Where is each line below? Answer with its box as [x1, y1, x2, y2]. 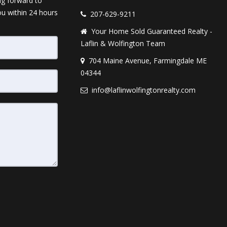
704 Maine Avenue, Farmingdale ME [89, 56, 207, 65]
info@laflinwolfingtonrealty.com [92, 85, 196, 95]
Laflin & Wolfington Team [81, 39, 165, 48]
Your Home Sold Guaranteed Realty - [91, 26, 212, 36]
